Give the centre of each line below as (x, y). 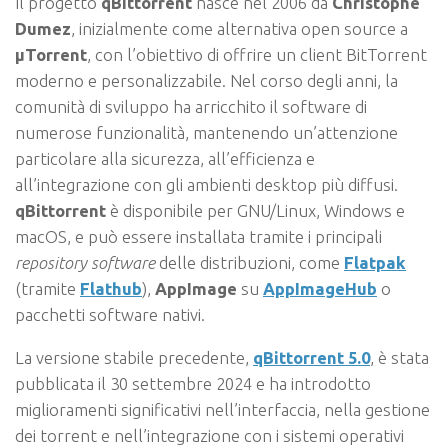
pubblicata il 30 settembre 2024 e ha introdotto (193, 384)
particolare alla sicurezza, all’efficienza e (165, 159)
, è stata (399, 358)
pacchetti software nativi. (110, 315)
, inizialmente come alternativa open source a (239, 29)
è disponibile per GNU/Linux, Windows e (255, 211)
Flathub (111, 289)
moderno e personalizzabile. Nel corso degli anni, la (206, 81)
